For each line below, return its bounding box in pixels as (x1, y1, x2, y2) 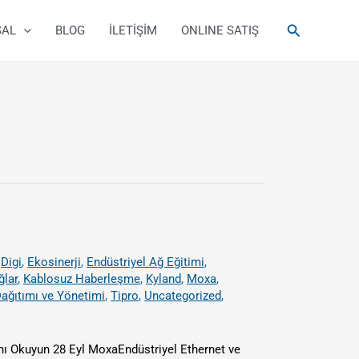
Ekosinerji (27, 255, 81, 269)
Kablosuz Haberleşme (23, 272, 140, 286)
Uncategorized (144, 288, 221, 303)
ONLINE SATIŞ (180, 23, 259, 38)
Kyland (146, 272, 181, 286)
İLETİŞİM (108, 23, 157, 38)
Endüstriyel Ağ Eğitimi (87, 255, 204, 269)
